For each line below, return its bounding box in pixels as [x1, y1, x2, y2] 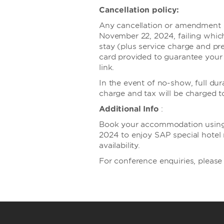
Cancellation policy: [99, 5, 179, 14]
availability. [99, 141, 140, 150]
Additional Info [99, 104, 158, 113]
